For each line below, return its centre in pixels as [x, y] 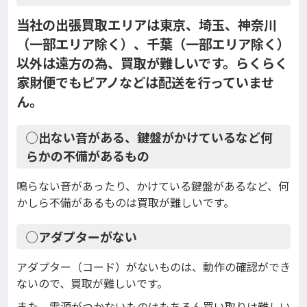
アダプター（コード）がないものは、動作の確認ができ [153, 267]
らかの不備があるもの [88, 156]
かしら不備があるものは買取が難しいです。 [125, 202]
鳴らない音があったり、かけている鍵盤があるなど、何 [153, 186]
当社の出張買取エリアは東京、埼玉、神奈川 [147, 25]
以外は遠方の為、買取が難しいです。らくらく [152, 63]
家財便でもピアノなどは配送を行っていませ [145, 83]
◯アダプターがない [82, 237]
